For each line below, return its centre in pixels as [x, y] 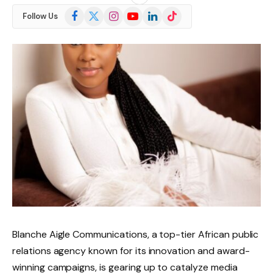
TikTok [174, 12]
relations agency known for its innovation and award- [131, 250]
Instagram [123, 12]
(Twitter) [101, 25]
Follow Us [40, 16]
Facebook [84, 12]
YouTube [140, 12]
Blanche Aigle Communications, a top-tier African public [136, 234]
